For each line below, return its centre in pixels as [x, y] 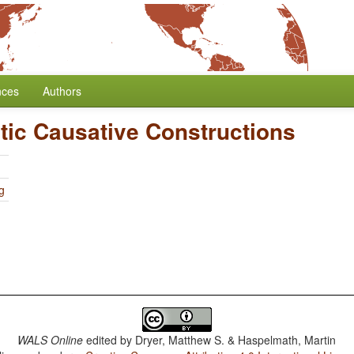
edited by [109, 340]
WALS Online [51, 340]
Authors [62, 91]
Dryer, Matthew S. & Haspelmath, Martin [236, 340]
